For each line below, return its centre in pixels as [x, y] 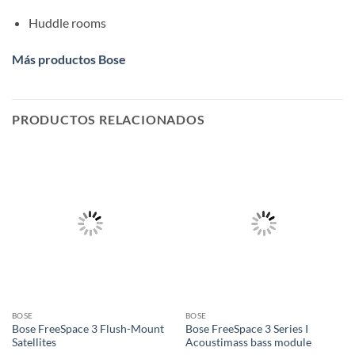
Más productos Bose [69, 59]
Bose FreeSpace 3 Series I [246, 329]
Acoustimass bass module [248, 343]
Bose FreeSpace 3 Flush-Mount [88, 329]
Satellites [34, 343]
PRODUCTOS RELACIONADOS [109, 119]
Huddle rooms [67, 22]
